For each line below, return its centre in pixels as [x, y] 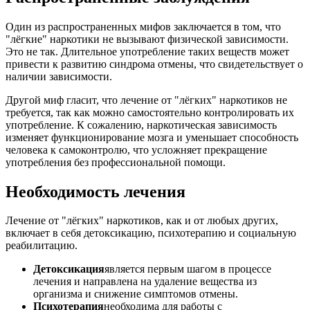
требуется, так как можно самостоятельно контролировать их [150, 112]
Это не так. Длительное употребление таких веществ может [147, 51]
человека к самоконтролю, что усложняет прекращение [136, 149]
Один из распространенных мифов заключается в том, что [143, 26]
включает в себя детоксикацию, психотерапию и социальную [151, 233]
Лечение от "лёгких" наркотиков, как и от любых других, [142, 221]
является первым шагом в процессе [188, 269]
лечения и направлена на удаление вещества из [145, 282]
